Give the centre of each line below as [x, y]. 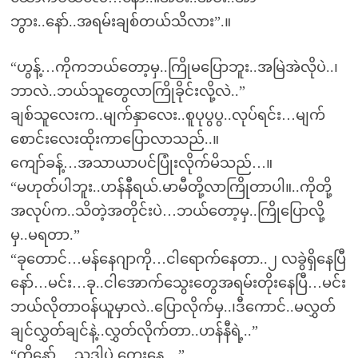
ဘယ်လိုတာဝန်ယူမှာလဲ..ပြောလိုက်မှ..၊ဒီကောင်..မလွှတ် [173, 307]
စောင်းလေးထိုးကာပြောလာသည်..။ [114, 139]
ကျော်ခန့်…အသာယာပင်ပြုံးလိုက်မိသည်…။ [141, 163]
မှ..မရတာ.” [45, 235]
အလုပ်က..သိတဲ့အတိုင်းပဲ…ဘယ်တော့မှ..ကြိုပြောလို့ [167, 211]
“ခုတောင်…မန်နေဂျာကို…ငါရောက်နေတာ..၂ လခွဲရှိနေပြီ [178, 259]
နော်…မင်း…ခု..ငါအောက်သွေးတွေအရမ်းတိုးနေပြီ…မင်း [178, 283]
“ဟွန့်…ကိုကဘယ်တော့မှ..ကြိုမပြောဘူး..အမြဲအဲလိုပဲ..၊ [174, 67]
